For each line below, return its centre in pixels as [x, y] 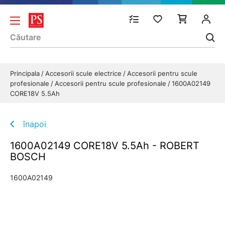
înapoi [35, 124]
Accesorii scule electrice [84, 73]
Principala [26, 73]
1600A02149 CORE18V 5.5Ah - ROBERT [105, 146]
